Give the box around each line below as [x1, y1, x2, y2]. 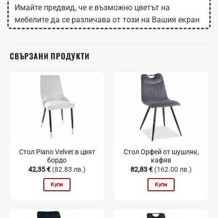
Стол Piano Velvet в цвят [18, 148, 95, 156]
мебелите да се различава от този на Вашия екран [15, 15, 200, 25]
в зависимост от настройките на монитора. [15, 27, 173, 37]
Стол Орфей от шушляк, [123, 148, 199, 156]
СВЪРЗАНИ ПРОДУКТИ [10, 50, 90, 62]
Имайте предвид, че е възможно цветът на [15, 3, 170, 13]
